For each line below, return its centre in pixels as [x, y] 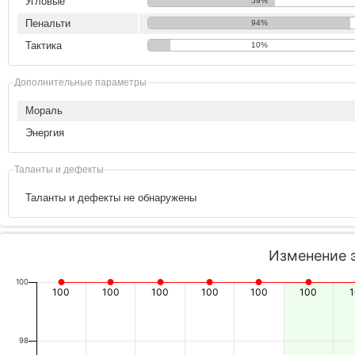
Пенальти [48, 23]
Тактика [44, 46]
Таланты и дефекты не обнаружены [111, 198]
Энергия [45, 133]
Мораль [44, 111]
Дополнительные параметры [80, 82]
